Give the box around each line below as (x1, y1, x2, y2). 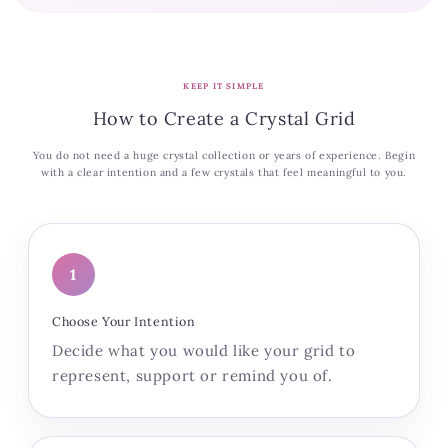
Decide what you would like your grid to (52, 341, 356, 361)
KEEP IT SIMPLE (183, 81, 265, 92)
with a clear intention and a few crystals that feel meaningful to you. (40, 166, 407, 180)
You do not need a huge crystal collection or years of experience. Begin (32, 149, 416, 163)
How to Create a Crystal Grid (92, 107, 356, 131)
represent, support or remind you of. (52, 366, 333, 386)
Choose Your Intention (52, 313, 196, 330)
